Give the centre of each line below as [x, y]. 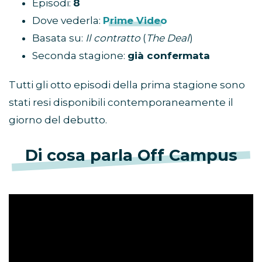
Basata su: [59, 38]
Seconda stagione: [80, 56]
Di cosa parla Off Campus [131, 156]
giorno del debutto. [58, 120]
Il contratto [113, 38]
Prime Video [135, 21]
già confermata [169, 56]
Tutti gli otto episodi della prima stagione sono [127, 85]
